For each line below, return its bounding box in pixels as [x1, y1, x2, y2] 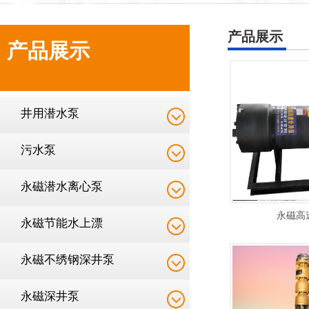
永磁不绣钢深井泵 [21, 253, 114, 266]
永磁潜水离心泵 [21, 180, 103, 193]
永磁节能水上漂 [21, 217, 103, 230]
